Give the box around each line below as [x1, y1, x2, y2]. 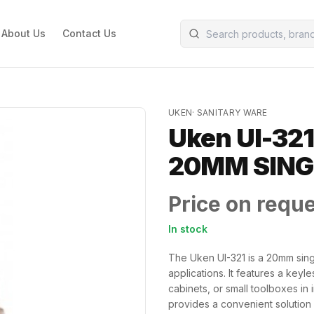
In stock [168, 223, 207, 235]
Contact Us [62, 27, 116, 39]
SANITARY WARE [196, 107, 268, 118]
